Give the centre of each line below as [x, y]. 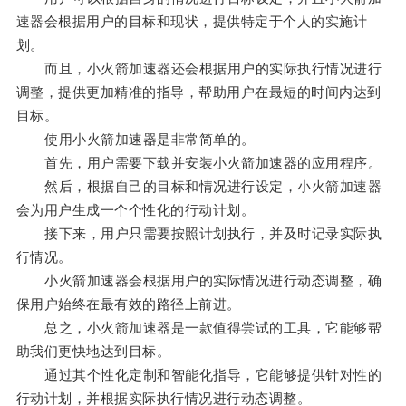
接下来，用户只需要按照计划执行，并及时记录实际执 [199, 234]
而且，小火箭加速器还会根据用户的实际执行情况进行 [199, 69]
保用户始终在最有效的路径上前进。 [128, 304]
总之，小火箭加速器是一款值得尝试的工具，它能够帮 [199, 328]
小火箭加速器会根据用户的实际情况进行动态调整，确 [199, 281]
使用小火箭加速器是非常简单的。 [135, 140]
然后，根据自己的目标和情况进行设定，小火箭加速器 [199, 187]
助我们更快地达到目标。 [93, 352]
